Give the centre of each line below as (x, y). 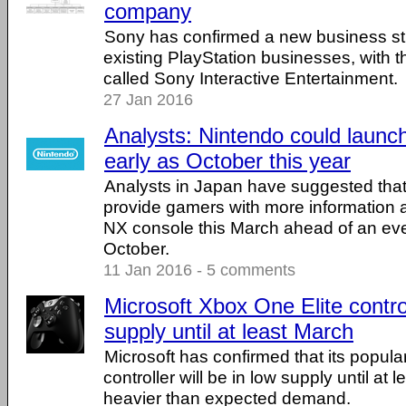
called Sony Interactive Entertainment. (251, 78)
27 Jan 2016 (148, 100)
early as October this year (227, 161)
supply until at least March (229, 331)
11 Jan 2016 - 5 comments (199, 270)
